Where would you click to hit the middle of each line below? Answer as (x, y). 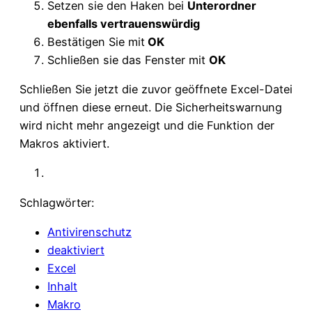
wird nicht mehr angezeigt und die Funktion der (147, 126)
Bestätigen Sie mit (96, 41)
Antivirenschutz (89, 232)
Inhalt (62, 286)
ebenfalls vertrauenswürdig (124, 23)
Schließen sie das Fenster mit (128, 60)
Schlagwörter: (57, 202)
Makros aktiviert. (64, 144)
